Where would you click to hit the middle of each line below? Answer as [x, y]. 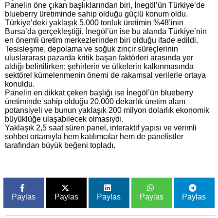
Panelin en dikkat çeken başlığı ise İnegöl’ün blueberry [99, 92]
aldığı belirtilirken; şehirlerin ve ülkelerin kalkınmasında [99, 66]
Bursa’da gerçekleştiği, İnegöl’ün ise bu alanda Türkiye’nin [106, 31]
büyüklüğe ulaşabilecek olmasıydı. [64, 119]
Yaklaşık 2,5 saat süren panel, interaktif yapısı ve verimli [101, 127]
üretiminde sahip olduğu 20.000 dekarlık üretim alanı [95, 101]
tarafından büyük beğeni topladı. [60, 145]
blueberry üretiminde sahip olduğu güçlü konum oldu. [96, 14]
